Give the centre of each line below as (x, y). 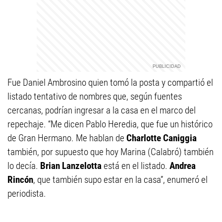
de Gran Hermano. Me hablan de (67, 138)
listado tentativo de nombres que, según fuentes (95, 96)
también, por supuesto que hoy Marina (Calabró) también (111, 152)
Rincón (20, 180)
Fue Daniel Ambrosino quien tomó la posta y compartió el (110, 83)
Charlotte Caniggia (162, 138)
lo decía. (24, 166)
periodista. (27, 194)
